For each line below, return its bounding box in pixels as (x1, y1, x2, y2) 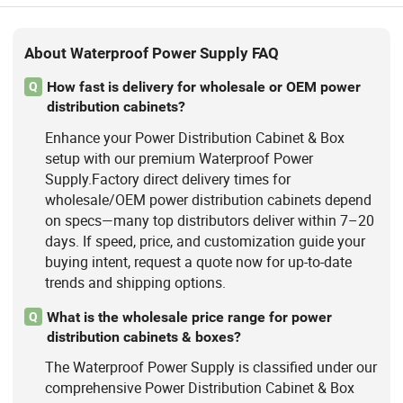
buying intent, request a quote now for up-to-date (44, 251, 352, 272)
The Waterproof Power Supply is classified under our (44, 356, 377, 377)
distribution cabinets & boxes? (46, 327, 241, 345)
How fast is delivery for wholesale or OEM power (46, 78, 361, 96)
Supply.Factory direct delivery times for (44, 168, 291, 189)
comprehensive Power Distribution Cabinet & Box (44, 377, 354, 398)
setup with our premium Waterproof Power (44, 148, 313, 168)
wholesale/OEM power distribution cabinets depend (44, 189, 372, 210)
